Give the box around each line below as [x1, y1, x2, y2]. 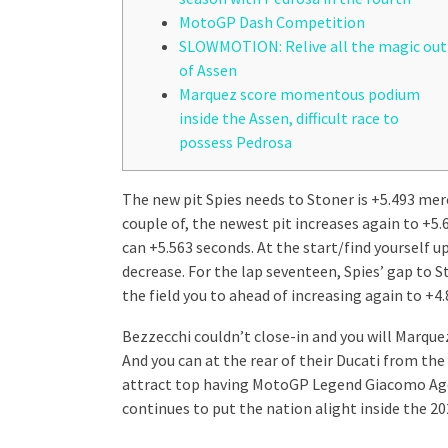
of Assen [179, 60, 237, 80]
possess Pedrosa [179, 132, 292, 152]
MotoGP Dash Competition [179, 12, 365, 32]
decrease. [122, 261, 188, 281]
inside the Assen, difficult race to [179, 108, 399, 128]
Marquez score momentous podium [179, 84, 420, 104]
